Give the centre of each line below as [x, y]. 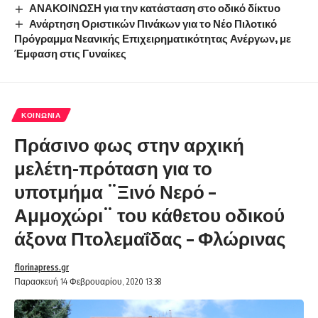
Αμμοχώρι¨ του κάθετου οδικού [149, 215]
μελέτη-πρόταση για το [113, 168]
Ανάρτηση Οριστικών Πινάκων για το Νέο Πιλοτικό [153, 23]
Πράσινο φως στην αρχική [129, 145]
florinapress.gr [42, 268]
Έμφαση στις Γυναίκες [70, 54]
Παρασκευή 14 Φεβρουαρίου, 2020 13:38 [88, 282]
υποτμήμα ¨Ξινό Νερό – [115, 192]
